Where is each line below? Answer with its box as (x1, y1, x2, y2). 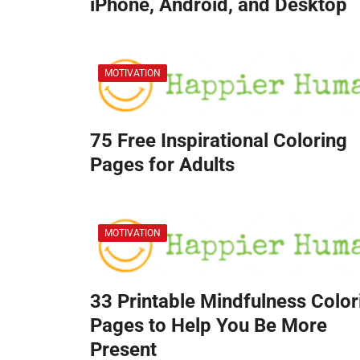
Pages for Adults (90, 153, 235, 177)
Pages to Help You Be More (90, 313, 327, 337)
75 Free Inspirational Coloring (90, 129, 347, 153)
